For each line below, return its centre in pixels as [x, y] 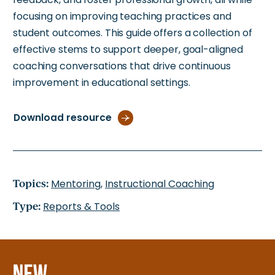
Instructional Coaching [160, 184]
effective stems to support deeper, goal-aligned [128, 50]
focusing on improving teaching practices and [122, 17]
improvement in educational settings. [102, 83]
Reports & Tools [82, 207]
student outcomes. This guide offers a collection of [133, 33]
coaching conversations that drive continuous [122, 66]
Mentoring [76, 184]
